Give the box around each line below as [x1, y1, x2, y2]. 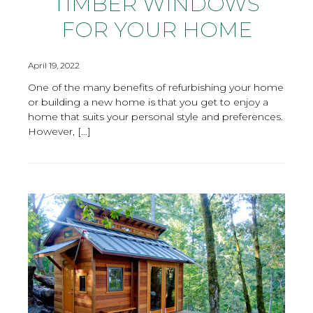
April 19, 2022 [28, 59, 80, 71]
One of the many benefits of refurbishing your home [28, 80, 284, 94]
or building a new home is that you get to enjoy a [28, 95, 268, 108]
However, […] [28, 124, 91, 138]
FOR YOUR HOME [61, 16, 252, 43]
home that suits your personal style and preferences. [28, 110, 283, 123]
